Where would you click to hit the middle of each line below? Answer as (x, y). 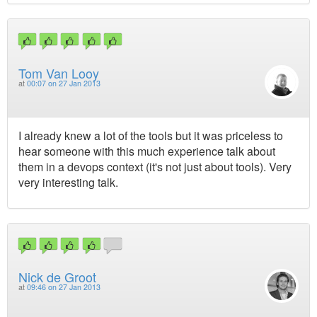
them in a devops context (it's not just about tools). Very (155, 166)
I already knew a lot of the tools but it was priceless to (151, 135)
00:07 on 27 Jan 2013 (64, 83)
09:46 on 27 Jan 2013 (64, 287)
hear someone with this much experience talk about (147, 151)
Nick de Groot (57, 277)
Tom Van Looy (59, 73)
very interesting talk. (68, 182)
